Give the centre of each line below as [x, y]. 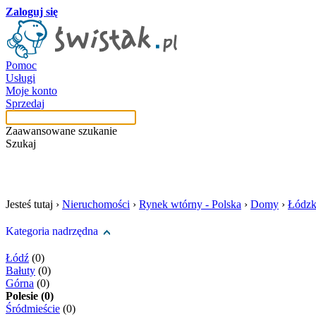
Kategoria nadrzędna [52, 231]
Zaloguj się [32, 12]
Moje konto [31, 91]
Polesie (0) [30, 296]
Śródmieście [33, 309]
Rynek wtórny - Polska [190, 204]
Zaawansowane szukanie [61, 131]
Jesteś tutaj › [34, 204]
